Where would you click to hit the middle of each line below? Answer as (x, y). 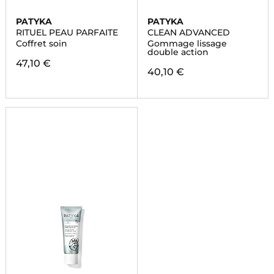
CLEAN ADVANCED (188, 32)
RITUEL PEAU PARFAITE (67, 32)
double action (178, 52)
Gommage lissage (187, 43)
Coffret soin (41, 43)
